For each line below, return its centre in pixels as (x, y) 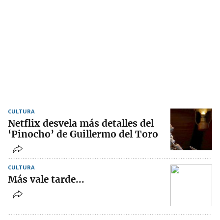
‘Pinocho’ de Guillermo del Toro (83, 134)
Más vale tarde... (46, 179)
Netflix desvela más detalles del (81, 124)
